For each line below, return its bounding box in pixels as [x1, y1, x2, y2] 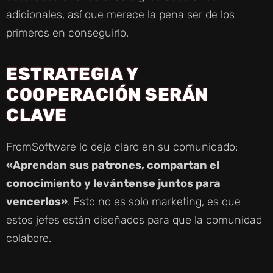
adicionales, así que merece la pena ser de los [6, 7, 235, 21]
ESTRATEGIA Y [6, 63, 138, 84]
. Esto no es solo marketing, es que [68, 194, 241, 208]
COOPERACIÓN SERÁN [6, 83, 208, 105]
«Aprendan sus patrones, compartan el [6, 158, 219, 172]
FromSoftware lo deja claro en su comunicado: [6, 140, 238, 154]
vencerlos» [6, 194, 68, 208]
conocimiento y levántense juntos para [6, 176, 221, 190]
